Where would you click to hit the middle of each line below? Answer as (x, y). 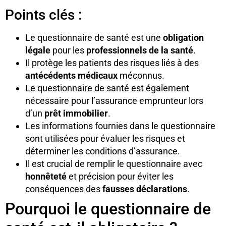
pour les (68, 50)
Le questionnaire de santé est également (107, 88)
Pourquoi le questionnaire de (108, 209)
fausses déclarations (145, 189)
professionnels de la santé (140, 50)
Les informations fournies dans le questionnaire (120, 126)
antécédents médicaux (71, 75)
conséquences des (64, 189)
